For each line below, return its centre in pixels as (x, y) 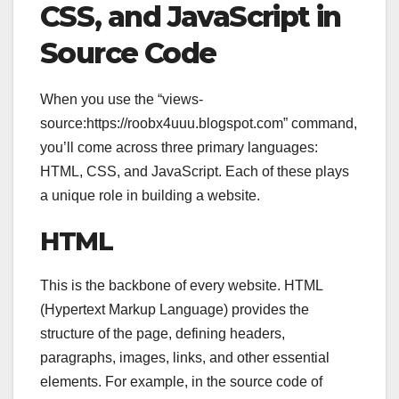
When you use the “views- (122, 99)
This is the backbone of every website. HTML (181, 285)
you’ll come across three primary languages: (179, 147)
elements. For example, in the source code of (181, 381)
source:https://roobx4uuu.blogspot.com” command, (199, 123)
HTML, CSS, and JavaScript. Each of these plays (195, 171)
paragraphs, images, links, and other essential (185, 357)
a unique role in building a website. (150, 195)
